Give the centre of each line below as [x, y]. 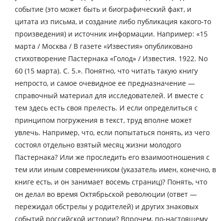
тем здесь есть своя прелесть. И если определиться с [106, 108]
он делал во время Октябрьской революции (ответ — [106, 194]
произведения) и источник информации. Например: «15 [111, 34]
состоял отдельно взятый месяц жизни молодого [98, 145]
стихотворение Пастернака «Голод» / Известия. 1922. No [111, 58]
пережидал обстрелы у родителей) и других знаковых [107, 206]
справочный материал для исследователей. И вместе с [109, 95]
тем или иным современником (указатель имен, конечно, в [115, 169]
